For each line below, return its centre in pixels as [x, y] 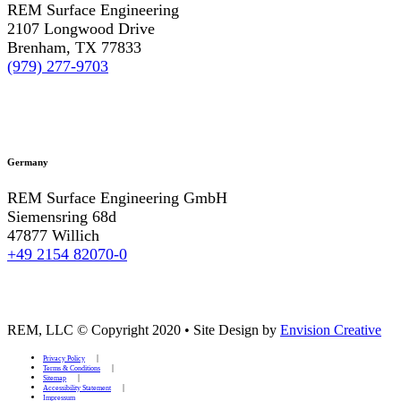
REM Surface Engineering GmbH [117, 198]
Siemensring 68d [62, 217]
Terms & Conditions [72, 368]
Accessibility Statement [77, 388]
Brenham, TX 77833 [74, 48]
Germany [28, 162]
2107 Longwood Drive [81, 29]
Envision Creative [331, 329]
